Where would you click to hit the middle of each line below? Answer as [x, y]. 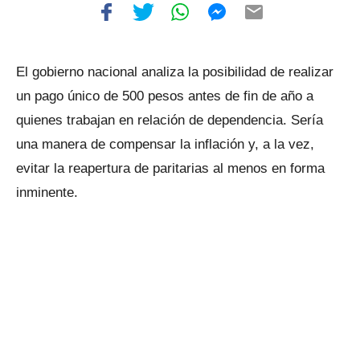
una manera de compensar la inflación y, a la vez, [165, 144]
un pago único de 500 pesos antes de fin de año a [165, 96]
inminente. [47, 192]
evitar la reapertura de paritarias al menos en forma [170, 168]
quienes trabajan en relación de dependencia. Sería [170, 120]
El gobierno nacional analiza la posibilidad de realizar [175, 72]
